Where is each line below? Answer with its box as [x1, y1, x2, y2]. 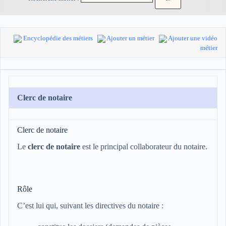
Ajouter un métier [106, 35, 154, 42]
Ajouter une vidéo [168, 35, 217, 42]
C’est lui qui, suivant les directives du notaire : [17, 201, 163, 210]
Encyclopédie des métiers [23, 35, 93, 42]
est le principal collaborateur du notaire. [80, 142, 207, 151]
